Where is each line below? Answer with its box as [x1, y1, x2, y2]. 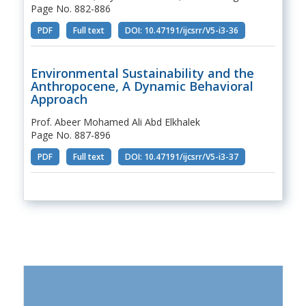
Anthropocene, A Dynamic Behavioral [30, 77, 253, 94]
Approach [30, 90, 87, 107]
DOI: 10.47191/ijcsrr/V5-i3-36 [124, 24, 238, 36]
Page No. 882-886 [30, 1, 111, 15]
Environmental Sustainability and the [30, 64, 254, 81]
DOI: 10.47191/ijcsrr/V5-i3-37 [124, 150, 238, 163]
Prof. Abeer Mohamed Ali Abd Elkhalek [30, 115, 200, 128]
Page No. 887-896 [30, 128, 111, 141]
